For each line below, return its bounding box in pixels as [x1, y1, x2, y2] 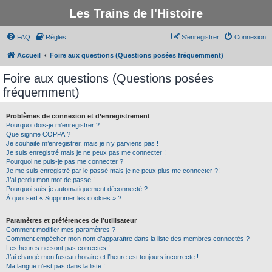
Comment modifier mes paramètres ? [6, 226, 115, 233]
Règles [46, 33, 66, 41]
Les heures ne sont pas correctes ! [6, 244, 110, 251]
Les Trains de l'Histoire [69, 7, 203, 20]
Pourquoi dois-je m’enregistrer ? [6, 121, 100, 129]
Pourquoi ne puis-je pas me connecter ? [6, 158, 123, 165]
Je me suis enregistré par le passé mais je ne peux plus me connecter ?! [6, 167, 220, 174]
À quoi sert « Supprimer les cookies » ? [6, 194, 121, 202]
